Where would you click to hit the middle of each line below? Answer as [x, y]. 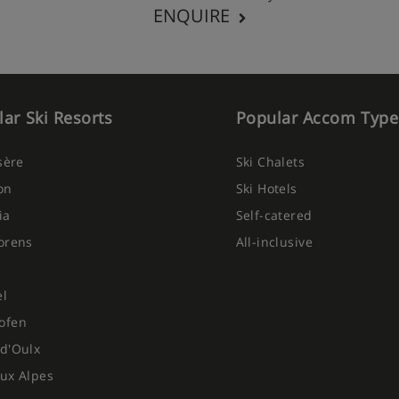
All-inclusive [274, 242]
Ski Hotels [266, 188]
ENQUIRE [191, 16]
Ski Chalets [270, 162]
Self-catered [274, 215]
